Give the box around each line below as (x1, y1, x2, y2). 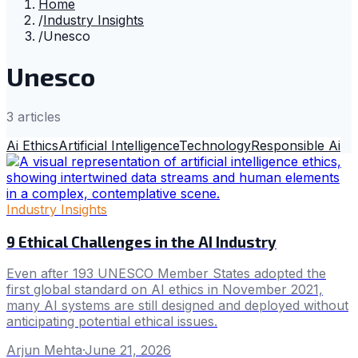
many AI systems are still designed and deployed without (6, 297, 348, 314)
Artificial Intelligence (58, 137, 179, 153)
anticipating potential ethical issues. (6, 313, 217, 330)
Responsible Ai (251, 137, 340, 153)
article (14, 108, 54, 125)
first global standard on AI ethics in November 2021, (6, 281, 323, 298)
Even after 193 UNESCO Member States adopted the (6, 265, 326, 282)
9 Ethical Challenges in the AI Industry (6, 232, 276, 251)
